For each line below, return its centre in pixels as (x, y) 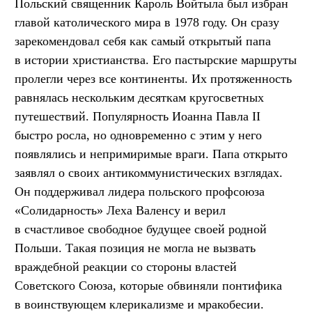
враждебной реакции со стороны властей (126, 266)
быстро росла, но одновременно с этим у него (138, 135)
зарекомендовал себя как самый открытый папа (143, 41)
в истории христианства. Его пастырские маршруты (156, 60)
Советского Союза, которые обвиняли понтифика (148, 285)
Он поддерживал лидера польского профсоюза (140, 191)
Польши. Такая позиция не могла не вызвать (135, 248)
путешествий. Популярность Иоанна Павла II (138, 116)
